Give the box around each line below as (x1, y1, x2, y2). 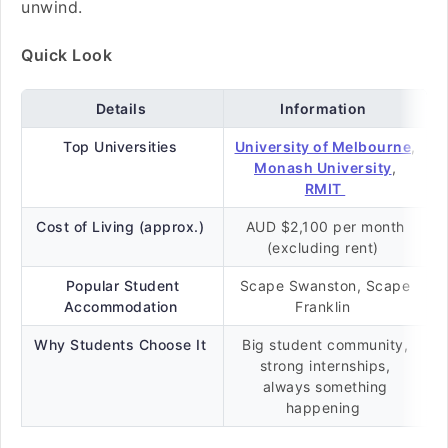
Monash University (254, 159, 392, 176)
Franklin (295, 298, 355, 315)
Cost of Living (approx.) (36, 218, 209, 235)
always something (262, 378, 388, 395)
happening (285, 399, 365, 416)
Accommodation (63, 298, 182, 315)
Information (280, 100, 367, 117)
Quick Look (21, 45, 112, 65)
